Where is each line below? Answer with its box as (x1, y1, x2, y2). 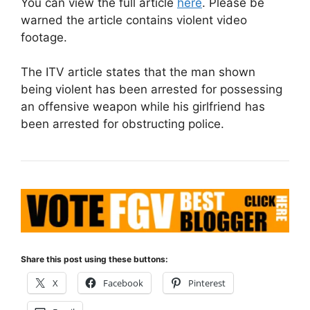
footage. (21, 30, 67, 44)
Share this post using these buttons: (21, 254, 168, 265)
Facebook (103, 277, 143, 290)
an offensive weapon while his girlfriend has (21, 100, 265, 113)
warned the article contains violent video (21, 12, 247, 27)
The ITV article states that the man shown (21, 65, 255, 79)
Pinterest (188, 277, 226, 290)
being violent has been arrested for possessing (21, 82, 282, 96)
